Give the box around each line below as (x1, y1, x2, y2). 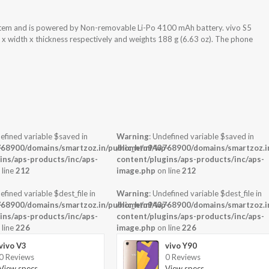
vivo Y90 (165, 241, 198, 251)
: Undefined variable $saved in (149, 131, 255, 142)
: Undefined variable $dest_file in (149, 189, 262, 199)
